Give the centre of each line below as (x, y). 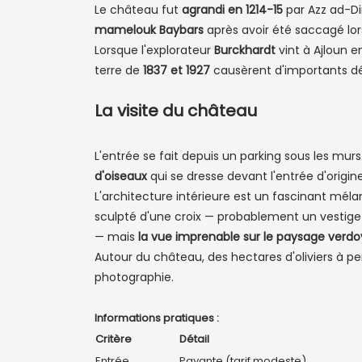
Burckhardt (245, 50)
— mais (116, 237)
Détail (194, 339)
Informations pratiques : (157, 318)
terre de (119, 70)
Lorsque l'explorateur (154, 50)
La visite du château (176, 111)
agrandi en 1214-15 (232, 10)
